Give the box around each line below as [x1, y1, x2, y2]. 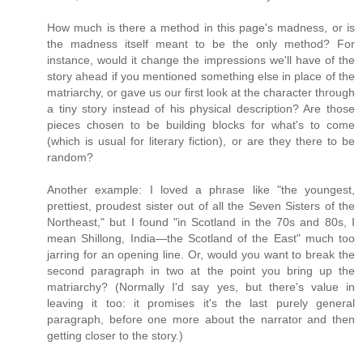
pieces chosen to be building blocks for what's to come [47, 117, 355, 131]
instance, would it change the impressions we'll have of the [47, 53, 355, 66]
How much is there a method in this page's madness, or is [47, 20, 355, 34]
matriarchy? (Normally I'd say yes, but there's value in [47, 280, 355, 293]
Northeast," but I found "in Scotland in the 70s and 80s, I [47, 215, 355, 228]
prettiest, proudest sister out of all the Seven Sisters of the [47, 199, 355, 212]
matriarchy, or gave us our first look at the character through [47, 85, 355, 99]
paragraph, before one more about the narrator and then [47, 312, 355, 326]
